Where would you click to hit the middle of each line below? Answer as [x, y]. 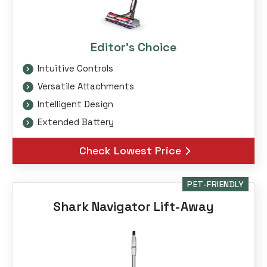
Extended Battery [75, 122]
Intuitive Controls [75, 69]
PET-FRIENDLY [215, 184]
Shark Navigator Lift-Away [133, 207]
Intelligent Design [75, 104]
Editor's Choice [133, 47]
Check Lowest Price [130, 151]
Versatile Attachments [86, 86]
